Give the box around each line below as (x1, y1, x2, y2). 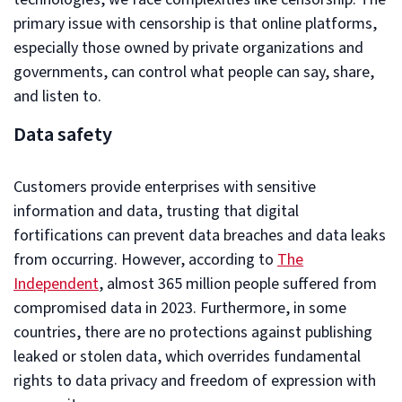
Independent (13, 272, 99, 295)
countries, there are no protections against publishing (13, 320, 372, 344)
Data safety (13, 119, 112, 149)
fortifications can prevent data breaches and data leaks (13, 223, 386, 247)
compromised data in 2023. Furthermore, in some (13, 296, 346, 319)
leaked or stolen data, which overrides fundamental (13, 345, 361, 368)
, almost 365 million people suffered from (99, 272, 377, 295)
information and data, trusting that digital (13, 199, 299, 223)
